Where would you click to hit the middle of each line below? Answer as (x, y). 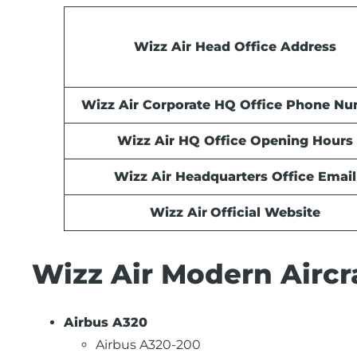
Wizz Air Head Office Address (235, 47)
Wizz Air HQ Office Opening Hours (235, 141)
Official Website (265, 213)
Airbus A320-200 (148, 345)
